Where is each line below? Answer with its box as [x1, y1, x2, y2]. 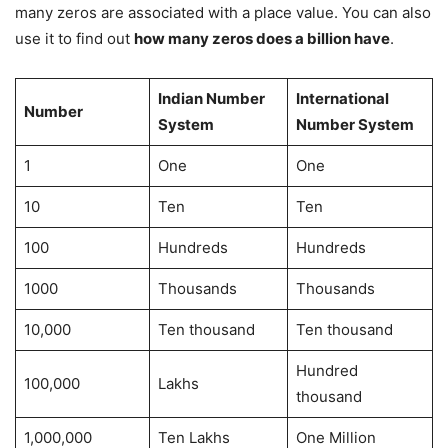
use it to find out [15, 28, 134, 48]
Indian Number [157, 88, 265, 108]
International [295, 88, 389, 108]
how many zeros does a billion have [134, 28, 390, 48]
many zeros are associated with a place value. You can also [15, 2, 431, 22]
